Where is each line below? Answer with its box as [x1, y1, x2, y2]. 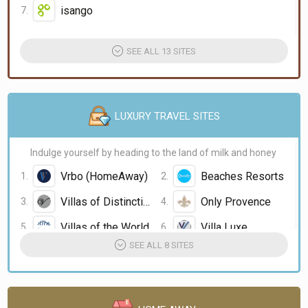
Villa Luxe [200, 220, 247, 234]
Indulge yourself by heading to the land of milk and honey [30, 147, 276, 158]
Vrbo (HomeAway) [60, 169, 148, 183]
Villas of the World [60, 220, 149, 234]
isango [60, 3, 93, 17]
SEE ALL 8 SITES [129, 239, 194, 250]
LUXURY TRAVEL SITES [114, 110, 220, 122]
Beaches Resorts [200, 169, 284, 183]
